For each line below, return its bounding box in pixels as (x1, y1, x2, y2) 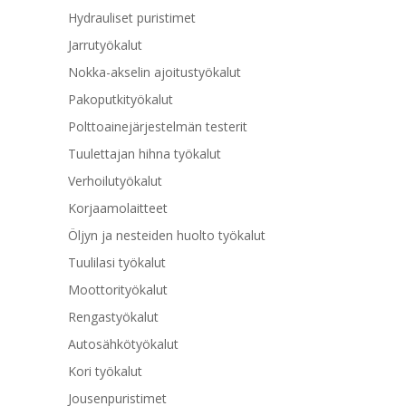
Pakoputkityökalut (67, 90, 173, 108)
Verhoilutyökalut (67, 171, 162, 189)
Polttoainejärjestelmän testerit (67, 117, 247, 135)
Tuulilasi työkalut (67, 253, 166, 271)
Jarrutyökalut (67, 35, 142, 53)
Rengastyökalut (67, 307, 159, 325)
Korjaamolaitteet (67, 198, 168, 217)
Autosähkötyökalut (67, 334, 179, 353)
